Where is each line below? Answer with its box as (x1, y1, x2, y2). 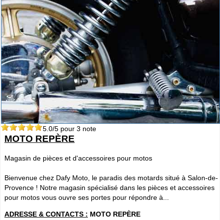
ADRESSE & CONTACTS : (4, 210, 88, 219)
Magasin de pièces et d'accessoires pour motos (4, 154, 152, 163)
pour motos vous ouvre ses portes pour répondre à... (4, 193, 169, 202)
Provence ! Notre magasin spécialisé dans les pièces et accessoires (4, 184, 215, 192)
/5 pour (53, 125, 77, 133)
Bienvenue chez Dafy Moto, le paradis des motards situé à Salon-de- (4, 174, 218, 182)
